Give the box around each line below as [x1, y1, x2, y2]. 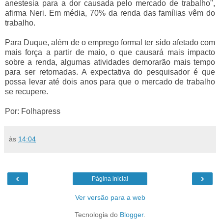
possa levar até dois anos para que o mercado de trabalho [5, 77, 215, 86]
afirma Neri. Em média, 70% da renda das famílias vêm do [5, 8, 215, 17]
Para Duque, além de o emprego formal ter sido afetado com [5, 38, 215, 47]
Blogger [120, 210, 143, 219]
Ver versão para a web [75, 193, 145, 201]
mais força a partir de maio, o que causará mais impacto [5, 48, 215, 56]
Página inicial [92, 175, 128, 182]
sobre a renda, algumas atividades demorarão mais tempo [5, 57, 215, 66]
